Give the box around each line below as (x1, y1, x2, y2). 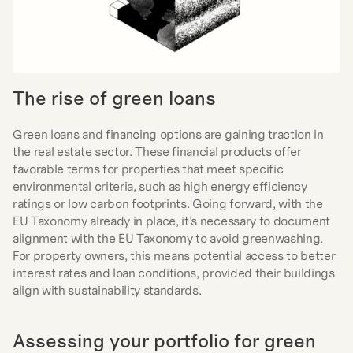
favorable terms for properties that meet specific (13, 161, 284, 176)
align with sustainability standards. (13, 282, 202, 298)
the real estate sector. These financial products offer (13, 143, 302, 159)
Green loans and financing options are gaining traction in (13, 126, 324, 142)
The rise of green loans (13, 87, 216, 110)
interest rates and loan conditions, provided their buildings (13, 265, 335, 281)
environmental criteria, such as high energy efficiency (13, 178, 307, 194)
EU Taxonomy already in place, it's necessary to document (13, 213, 331, 229)
